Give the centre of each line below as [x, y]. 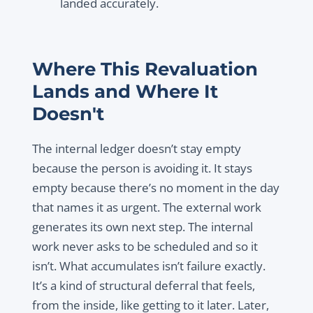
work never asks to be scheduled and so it [145, 247]
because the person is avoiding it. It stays [142, 168]
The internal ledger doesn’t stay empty [136, 149]
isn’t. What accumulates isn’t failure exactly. [148, 266]
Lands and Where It [125, 92]
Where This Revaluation [145, 69]
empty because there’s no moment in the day [155, 188]
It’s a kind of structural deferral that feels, [143, 286]
